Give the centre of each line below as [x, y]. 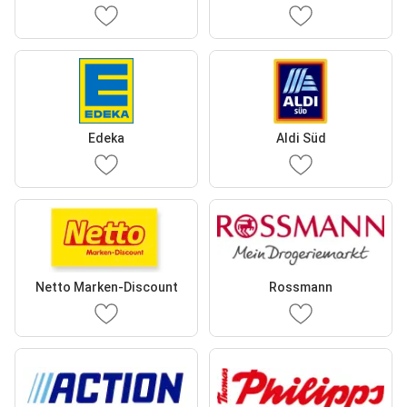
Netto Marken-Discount [106, 287]
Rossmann [301, 287]
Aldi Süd [301, 138]
